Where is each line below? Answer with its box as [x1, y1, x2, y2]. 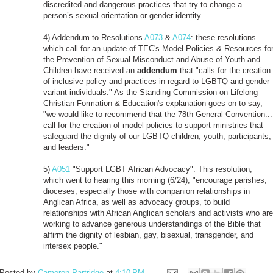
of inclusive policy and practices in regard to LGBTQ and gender [43, 76, 269, 86]
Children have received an [43, 65, 137, 75]
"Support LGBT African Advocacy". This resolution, [70, 164, 252, 174]
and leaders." [43, 142, 90, 152]
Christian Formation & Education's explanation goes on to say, [43, 98, 263, 108]
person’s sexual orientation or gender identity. [43, 10, 203, 20]
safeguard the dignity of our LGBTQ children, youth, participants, [43, 131, 271, 141]
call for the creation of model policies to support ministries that [43, 120, 263, 130]
